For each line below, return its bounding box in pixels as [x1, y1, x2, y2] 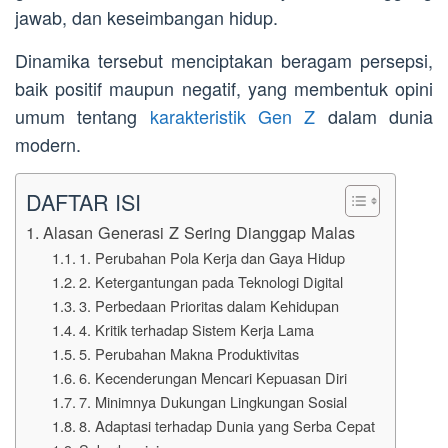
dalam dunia [315, 103, 434, 130]
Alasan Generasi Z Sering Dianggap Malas [43, 220, 356, 245]
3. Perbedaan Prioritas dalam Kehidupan [78, 295, 339, 317]
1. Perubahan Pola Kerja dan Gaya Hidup [78, 247, 345, 269]
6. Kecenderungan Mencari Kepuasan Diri [78, 367, 347, 389]
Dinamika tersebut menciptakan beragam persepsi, [15, 47, 433, 74]
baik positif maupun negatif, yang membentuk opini [15, 75, 433, 102]
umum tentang [15, 103, 150, 130]
